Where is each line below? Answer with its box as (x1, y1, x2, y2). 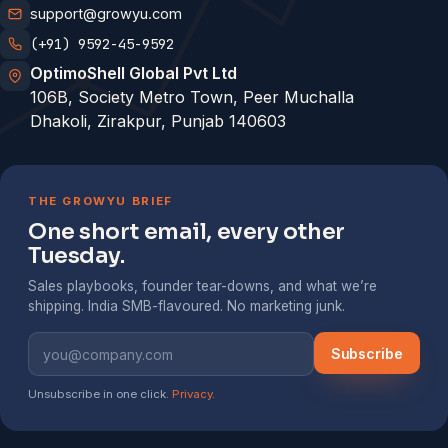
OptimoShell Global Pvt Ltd (30, 63, 237, 83)
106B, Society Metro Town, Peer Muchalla (30, 87, 354, 107)
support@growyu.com (30, 5, 182, 22)
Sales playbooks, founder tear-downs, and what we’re (28, 278, 377, 294)
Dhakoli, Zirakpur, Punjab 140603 (30, 111, 286, 131)
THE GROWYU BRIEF (28, 194, 173, 208)
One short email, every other (28, 218, 345, 245)
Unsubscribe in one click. (28, 387, 172, 401)
